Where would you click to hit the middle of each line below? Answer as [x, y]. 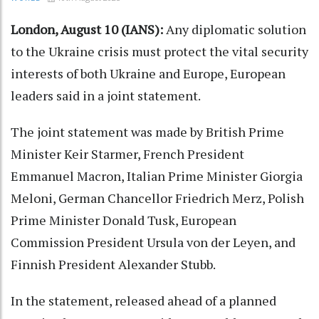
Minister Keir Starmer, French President [127, 154]
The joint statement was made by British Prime [147, 132]
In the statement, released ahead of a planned [143, 301]
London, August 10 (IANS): [88, 30]
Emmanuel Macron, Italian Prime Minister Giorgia [157, 176]
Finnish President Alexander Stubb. [113, 265]
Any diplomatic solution [236, 30]
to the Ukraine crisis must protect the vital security [159, 52]
